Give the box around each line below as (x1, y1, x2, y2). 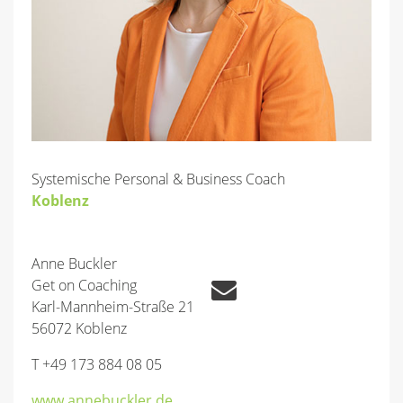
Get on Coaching (31, 275, 137, 295)
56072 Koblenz (31, 318, 127, 338)
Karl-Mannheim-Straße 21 (31, 297, 194, 317)
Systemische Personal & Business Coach (31, 169, 285, 189)
